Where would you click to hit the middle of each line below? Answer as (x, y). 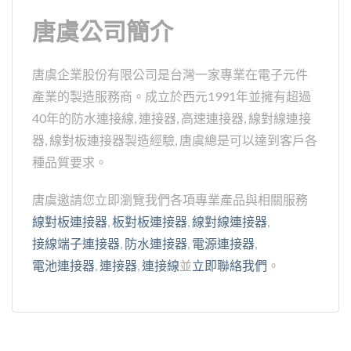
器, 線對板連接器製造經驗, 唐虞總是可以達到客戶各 (175, 140)
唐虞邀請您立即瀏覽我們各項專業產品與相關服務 (170, 200)
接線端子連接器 (76, 244)
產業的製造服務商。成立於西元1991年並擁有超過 (172, 96)
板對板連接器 (150, 222)
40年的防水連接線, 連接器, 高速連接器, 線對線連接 (172, 118)
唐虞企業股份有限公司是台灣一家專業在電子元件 (170, 74)
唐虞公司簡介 (103, 33)
